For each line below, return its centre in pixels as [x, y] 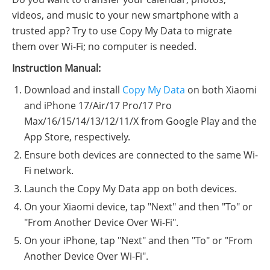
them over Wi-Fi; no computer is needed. [104, 46]
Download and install [73, 89]
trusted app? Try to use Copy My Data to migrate [122, 30]
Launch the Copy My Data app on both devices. [130, 188]
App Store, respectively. [77, 137]
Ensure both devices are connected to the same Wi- [141, 155]
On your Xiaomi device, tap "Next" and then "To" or [138, 206]
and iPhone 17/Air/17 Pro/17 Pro [98, 105]
